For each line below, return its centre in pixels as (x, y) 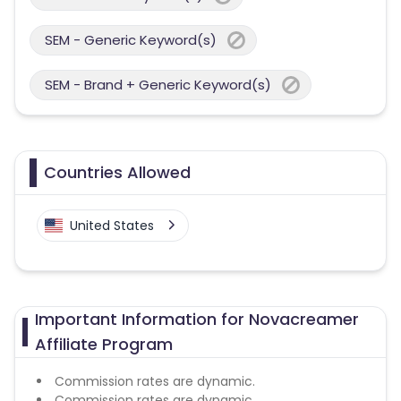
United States (112, 226)
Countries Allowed (117, 172)
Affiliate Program (104, 344)
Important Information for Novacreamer (197, 319)
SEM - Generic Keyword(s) (131, 40)
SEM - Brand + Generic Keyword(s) (158, 85)
